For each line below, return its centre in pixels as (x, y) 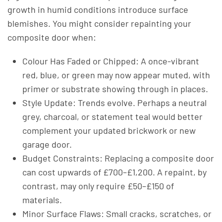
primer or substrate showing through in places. (115, 89)
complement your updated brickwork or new (109, 130)
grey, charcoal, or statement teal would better (112, 116)
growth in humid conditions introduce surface (98, 9)
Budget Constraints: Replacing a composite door (118, 158)
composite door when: (52, 37)
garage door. (47, 144)
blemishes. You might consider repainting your (99, 23)
